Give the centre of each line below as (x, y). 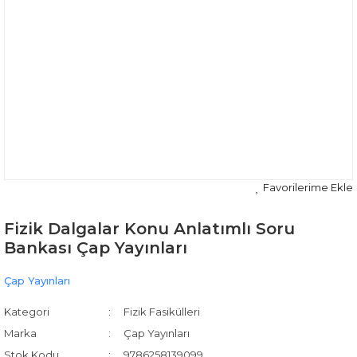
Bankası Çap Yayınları (96, 248)
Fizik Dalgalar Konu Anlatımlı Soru (149, 229)
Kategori (27, 312)
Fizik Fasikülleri (162, 312)
